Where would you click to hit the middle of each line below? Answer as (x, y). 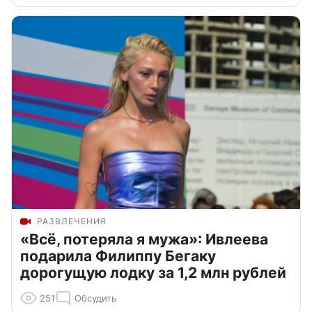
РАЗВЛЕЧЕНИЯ (72, 221)
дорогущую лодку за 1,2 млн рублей (153, 273)
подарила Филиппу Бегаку (118, 256)
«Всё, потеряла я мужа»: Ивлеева (144, 240)
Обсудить (95, 298)
